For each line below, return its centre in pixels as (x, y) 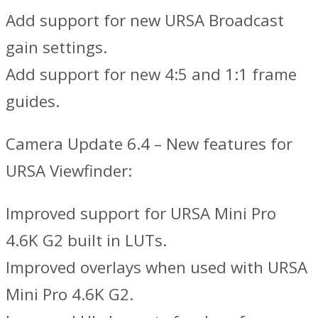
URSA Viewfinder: (69, 170)
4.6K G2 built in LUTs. (86, 241)
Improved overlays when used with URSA (157, 268)
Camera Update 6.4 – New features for (149, 143)
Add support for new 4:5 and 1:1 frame (151, 74)
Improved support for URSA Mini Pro (141, 214)
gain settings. (56, 47)
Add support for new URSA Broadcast (145, 20)
